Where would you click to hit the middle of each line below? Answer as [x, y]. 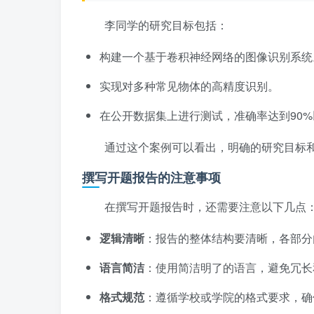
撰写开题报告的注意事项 [151, 178]
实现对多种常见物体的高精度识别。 [189, 86]
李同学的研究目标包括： [166, 25]
